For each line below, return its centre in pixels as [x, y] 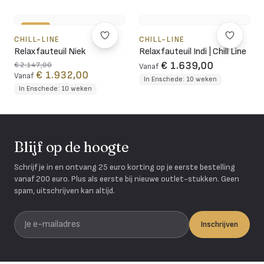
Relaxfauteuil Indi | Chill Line [193, 51]
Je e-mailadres [42, 217]
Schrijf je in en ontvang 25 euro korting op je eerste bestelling [125, 167]
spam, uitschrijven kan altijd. [65, 190]
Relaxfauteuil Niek [50, 51]
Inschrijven [220, 224]
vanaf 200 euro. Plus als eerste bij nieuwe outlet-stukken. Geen [127, 179]
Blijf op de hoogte [72, 147]
